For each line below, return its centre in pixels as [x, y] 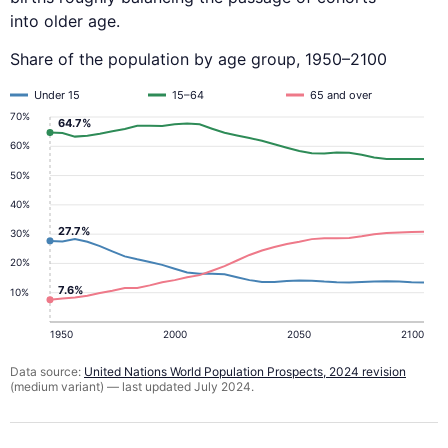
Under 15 [57, 95]
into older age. [65, 21]
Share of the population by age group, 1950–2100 [198, 59]
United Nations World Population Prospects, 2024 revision [245, 372]
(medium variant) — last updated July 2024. [132, 387]
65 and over [341, 95]
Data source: [47, 372]
